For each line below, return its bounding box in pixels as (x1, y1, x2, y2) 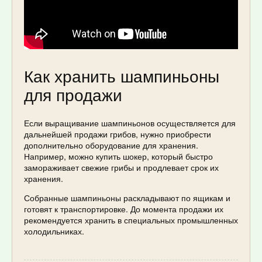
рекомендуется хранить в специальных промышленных (24, 213, 238, 226)
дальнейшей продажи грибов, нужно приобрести (24, 127, 211, 140)
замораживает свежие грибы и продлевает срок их (24, 161, 219, 173)
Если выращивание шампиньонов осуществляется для (24, 116, 236, 129)
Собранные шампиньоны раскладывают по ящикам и (24, 191, 230, 204)
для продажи (24, 82, 122, 106)
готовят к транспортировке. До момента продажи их (24, 202, 223, 215)
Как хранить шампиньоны (24, 64, 219, 88)
